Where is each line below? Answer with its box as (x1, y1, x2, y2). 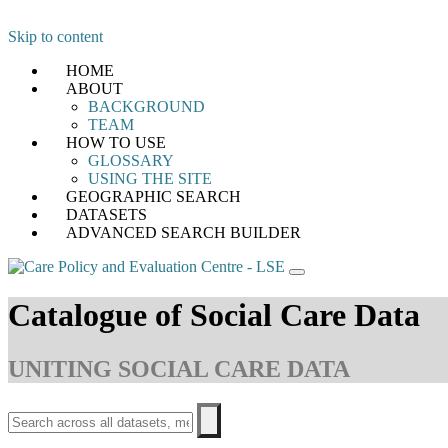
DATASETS (66, 206, 147, 223)
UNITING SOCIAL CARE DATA (8, 355, 350, 382)
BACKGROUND (88, 98, 205, 115)
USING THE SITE (88, 170, 212, 187)
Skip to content (8, 28, 103, 45)
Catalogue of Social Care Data (8, 297, 420, 334)
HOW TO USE (66, 134, 166, 151)
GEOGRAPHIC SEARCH (66, 188, 241, 205)
